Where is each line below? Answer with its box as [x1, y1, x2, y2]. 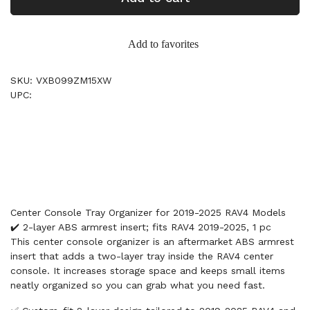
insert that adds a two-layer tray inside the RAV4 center [10, 250, 273, 262]
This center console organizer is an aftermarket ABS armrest [10, 236, 294, 247]
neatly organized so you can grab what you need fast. [10, 280, 265, 291]
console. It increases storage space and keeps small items [10, 265, 285, 276]
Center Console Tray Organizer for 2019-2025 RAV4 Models [10, 207, 286, 218]
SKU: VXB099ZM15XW [10, 75, 111, 86]
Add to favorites [128, 38, 199, 50]
